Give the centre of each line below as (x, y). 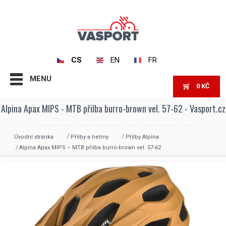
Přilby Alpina (142, 137)
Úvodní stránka (34, 137)
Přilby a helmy (90, 137)
